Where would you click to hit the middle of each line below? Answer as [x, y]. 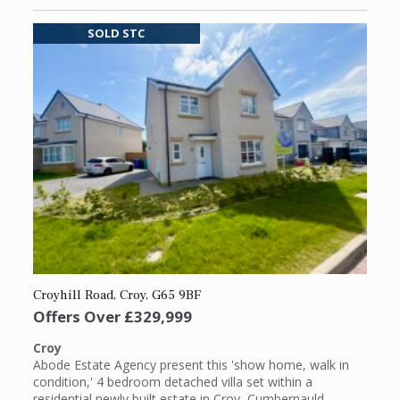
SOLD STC [117, 33]
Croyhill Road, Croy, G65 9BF [117, 295]
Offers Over [76, 316]
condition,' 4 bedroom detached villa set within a [172, 382]
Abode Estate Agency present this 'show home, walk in [191, 365]
